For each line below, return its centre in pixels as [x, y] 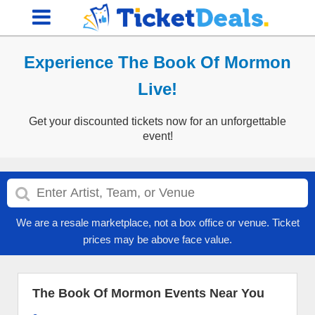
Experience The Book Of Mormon [157, 62]
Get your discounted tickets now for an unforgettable [157, 121]
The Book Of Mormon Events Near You [148, 293]
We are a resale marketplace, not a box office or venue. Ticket [157, 223]
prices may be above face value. [157, 239]
